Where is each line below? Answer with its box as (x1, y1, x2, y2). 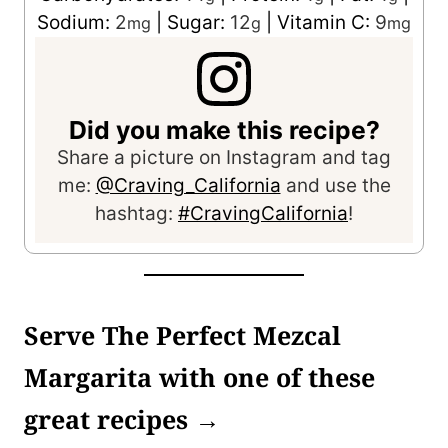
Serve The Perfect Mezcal (24, 317, 341, 352)
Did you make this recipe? (68, 115, 380, 146)
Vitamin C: (277, 10, 375, 34)
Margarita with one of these (24, 359, 375, 394)
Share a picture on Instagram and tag (57, 146, 391, 170)
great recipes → (24, 401, 220, 436)
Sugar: (167, 10, 230, 34)
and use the (280, 174, 391, 198)
